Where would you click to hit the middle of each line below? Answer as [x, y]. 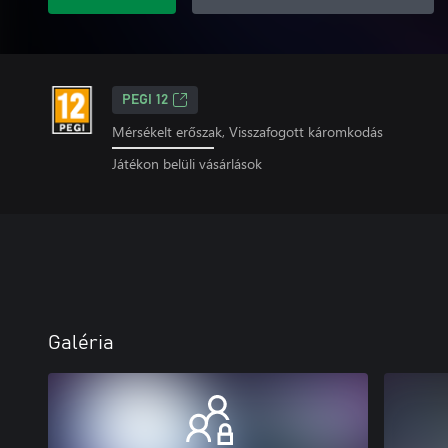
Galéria [81, 342]
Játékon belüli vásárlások [187, 163]
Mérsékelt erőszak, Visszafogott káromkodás [247, 131]
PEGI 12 [145, 100]
